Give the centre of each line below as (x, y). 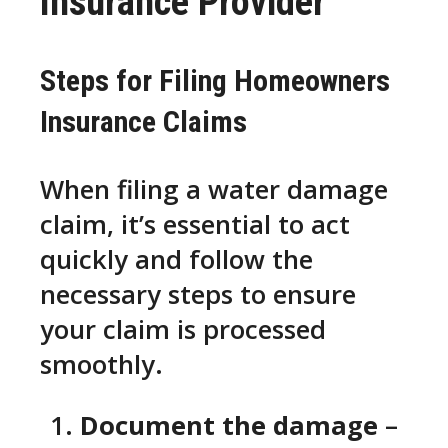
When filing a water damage (214, 190)
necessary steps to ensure (198, 295)
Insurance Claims (143, 122)
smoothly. (101, 365)
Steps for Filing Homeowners (215, 81)
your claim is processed (183, 330)
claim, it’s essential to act (195, 225)
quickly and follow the (176, 260)
